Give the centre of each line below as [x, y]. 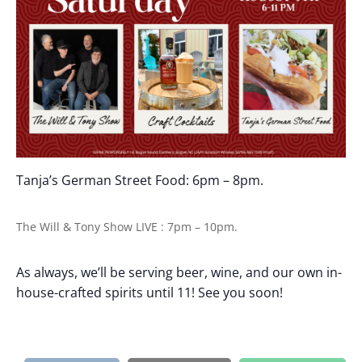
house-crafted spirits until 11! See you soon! [149, 292]
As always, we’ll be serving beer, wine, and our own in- [179, 272]
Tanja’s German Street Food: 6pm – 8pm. [140, 180]
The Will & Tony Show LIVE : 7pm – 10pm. [127, 226]
